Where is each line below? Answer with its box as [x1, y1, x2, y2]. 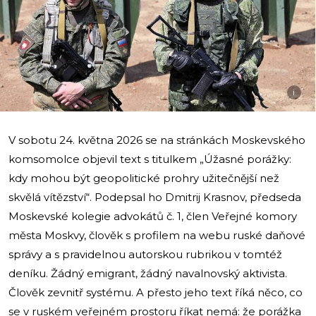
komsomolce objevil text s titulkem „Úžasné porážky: [8, 152, 291, 166]
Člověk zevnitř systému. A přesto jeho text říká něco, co [8, 285, 303, 299]
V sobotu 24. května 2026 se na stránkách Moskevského [8, 133, 305, 147]
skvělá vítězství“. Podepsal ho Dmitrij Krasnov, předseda [8, 190, 301, 204]
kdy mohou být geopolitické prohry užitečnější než [8, 171, 279, 185]
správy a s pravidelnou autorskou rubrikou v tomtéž [8, 247, 282, 261]
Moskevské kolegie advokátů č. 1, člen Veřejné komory [8, 209, 297, 223]
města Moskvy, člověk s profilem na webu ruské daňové [8, 228, 305, 242]
